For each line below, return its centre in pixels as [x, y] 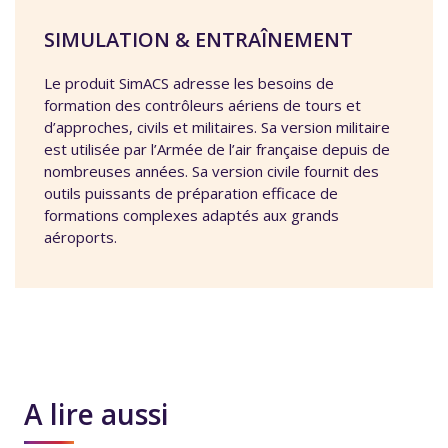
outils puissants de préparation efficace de [191, 193]
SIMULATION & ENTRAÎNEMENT [198, 40]
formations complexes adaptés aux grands [191, 215]
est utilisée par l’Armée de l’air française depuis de [217, 149]
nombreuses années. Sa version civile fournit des [211, 171]
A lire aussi [96, 414]
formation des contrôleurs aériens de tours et [202, 105]
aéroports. [80, 237]
